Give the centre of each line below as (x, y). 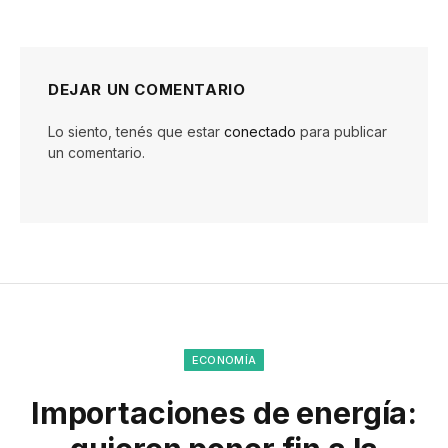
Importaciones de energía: (224, 412)
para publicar (341, 131)
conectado (260, 131)
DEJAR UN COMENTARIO (147, 89)
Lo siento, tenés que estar (136, 131)
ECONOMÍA (224, 359)
